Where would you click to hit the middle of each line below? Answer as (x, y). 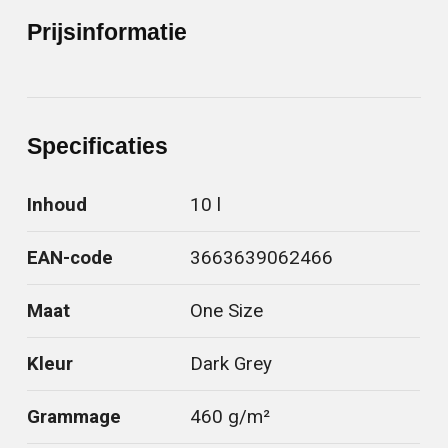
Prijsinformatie (107, 32)
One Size (227, 311)
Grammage (74, 417)
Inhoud (57, 205)
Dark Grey (231, 364)
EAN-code (70, 258)
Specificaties (98, 146)
